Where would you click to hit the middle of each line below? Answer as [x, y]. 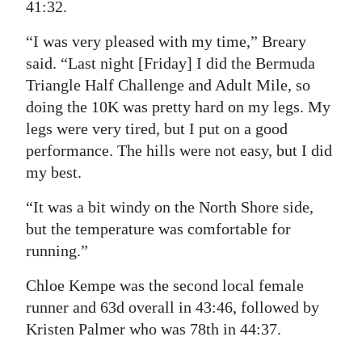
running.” [57, 251]
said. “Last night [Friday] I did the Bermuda [170, 63]
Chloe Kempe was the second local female [165, 286]
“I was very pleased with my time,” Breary [166, 42]
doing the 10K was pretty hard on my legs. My [178, 107]
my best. [54, 173]
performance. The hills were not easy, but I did [179, 151]
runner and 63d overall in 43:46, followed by [173, 307]
